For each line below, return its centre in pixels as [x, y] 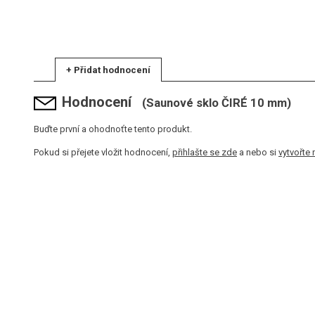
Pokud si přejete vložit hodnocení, [103, 153]
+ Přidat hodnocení [108, 70]
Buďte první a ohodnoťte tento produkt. [113, 129]
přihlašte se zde [205, 153]
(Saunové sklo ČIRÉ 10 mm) [217, 103]
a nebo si [258, 153]
